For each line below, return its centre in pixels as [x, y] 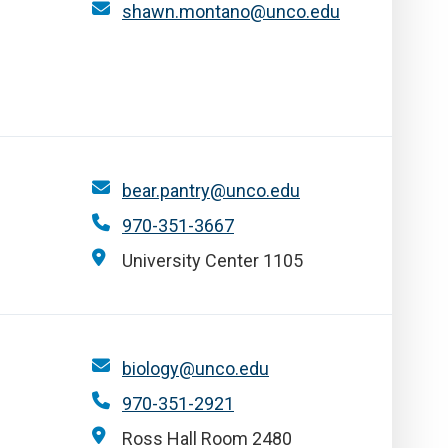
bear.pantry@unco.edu [211, 190]
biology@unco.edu [195, 368]
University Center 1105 [212, 260]
